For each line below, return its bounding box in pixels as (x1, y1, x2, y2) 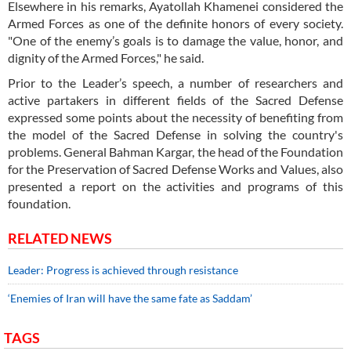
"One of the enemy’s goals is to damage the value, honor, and (8, 33, 343, 49)
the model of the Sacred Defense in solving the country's (8, 127, 343, 143)
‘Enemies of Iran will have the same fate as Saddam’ (8, 291, 252, 306)
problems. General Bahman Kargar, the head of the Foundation (8, 144, 343, 160)
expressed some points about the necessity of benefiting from (8, 110, 343, 125)
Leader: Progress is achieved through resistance (8, 263, 238, 277)
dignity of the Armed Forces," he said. (8, 50, 204, 66)
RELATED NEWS (8, 230, 112, 248)
